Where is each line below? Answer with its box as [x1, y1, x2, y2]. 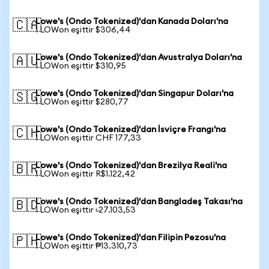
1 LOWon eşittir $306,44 [35, 26, 131, 34]
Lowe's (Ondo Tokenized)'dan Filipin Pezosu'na [35, 234, 226, 242]
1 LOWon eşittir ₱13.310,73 [35, 242, 138, 250]
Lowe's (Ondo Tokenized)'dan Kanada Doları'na [35, 17, 228, 26]
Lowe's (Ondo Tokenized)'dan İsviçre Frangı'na [35, 125, 226, 134]
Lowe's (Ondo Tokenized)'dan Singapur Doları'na [35, 89, 234, 98]
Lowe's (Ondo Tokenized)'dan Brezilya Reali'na [35, 162, 227, 170]
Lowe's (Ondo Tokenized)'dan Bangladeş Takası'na [35, 198, 243, 206]
